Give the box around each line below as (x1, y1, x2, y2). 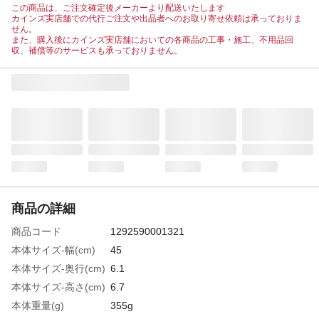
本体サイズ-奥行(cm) (11, 262, 105, 274)
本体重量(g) (11, 299, 64, 311)
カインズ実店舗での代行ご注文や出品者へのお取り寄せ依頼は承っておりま (11, 13, 302, 23)
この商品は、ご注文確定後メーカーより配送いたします (11, 2, 225, 13)
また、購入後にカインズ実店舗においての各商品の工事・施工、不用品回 (11, 34, 293, 45)
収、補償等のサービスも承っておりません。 (11, 45, 182, 56)
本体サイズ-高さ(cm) (11, 281, 105, 293)
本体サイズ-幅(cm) (11, 244, 95, 256)
